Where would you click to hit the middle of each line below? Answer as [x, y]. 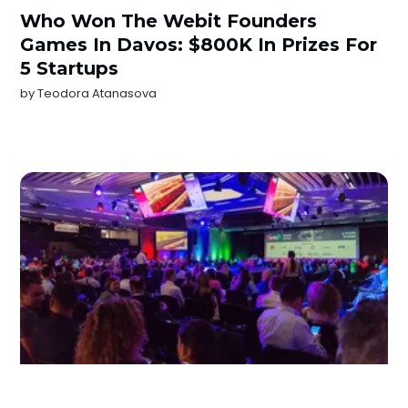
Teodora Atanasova [97, 94]
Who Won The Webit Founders [169, 21]
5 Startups [70, 69]
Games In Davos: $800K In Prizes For [199, 45]
